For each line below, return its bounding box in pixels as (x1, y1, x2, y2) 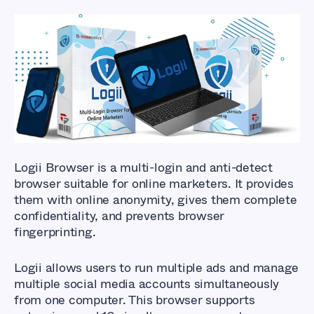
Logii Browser (14, 158, 94, 177)
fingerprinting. (14, 223, 96, 242)
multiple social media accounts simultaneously (14, 275, 280, 294)
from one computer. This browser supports (14, 291, 255, 310)
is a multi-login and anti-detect (93, 158, 273, 177)
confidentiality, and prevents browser (14, 207, 225, 226)
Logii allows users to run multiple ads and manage (14, 259, 299, 278)
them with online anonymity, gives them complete (14, 191, 297, 210)
